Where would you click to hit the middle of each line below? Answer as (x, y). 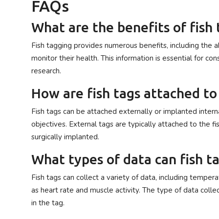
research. (46, 71)
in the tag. (48, 203)
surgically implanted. (65, 137)
